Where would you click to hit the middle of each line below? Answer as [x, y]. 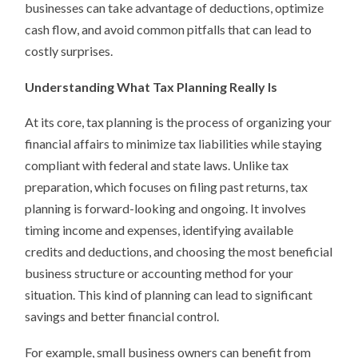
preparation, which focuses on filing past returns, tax [167, 187]
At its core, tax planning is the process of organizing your [179, 122]
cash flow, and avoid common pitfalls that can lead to [169, 30]
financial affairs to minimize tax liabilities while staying [174, 144]
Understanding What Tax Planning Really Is [151, 86]
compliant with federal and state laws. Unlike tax [157, 165]
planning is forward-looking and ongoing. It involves [166, 209]
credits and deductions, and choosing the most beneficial [179, 252]
